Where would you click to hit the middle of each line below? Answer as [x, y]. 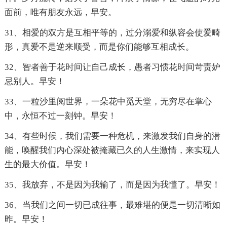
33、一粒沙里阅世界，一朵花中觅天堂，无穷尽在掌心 [108, 102]
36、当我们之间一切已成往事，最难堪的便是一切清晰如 [112, 205]
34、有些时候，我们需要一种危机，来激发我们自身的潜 [112, 136]
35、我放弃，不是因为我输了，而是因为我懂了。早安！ [112, 185]
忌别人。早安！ [34, 82]
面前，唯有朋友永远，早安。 [60, 13]
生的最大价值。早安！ [47, 165]
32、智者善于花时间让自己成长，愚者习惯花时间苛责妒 [112, 67]
